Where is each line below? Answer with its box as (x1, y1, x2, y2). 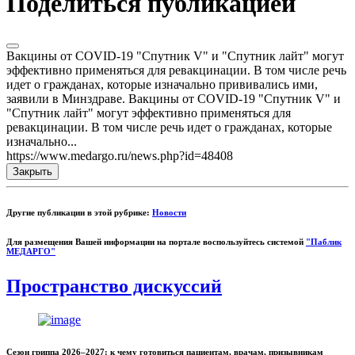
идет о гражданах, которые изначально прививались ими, (6, 78, 318, 92)
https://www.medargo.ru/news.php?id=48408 (6, 149, 233, 163)
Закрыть (13, 166, 52, 178)
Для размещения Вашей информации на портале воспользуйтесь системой (6, 237, 306, 247)
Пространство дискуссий (6, 276, 222, 297)
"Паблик (306, 237, 342, 247)
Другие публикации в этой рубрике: (6, 208, 152, 218)
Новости (152, 208, 186, 218)
